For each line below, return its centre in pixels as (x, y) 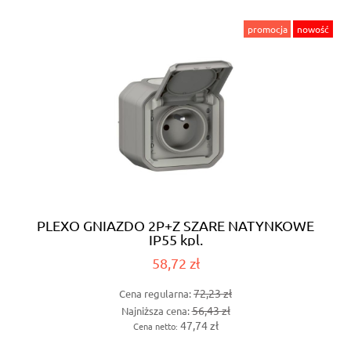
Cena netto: (156, 326)
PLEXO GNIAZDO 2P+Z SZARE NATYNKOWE (175, 226)
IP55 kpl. (175, 240)
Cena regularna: (156, 294)
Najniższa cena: (156, 310)
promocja (267, 29)
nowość (313, 29)
